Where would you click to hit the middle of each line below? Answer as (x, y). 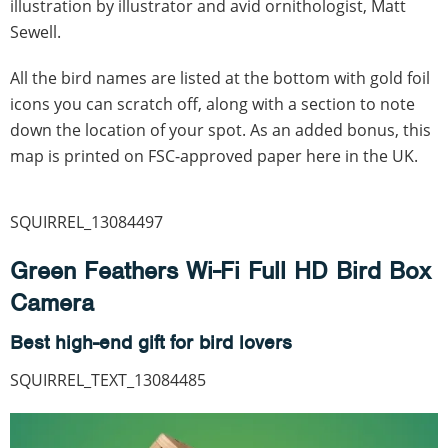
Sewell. (35, 31)
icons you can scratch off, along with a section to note (212, 103)
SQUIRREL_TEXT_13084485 (108, 379)
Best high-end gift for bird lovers (151, 342)
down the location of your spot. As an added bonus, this (220, 129)
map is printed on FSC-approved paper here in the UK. (214, 155)
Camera (52, 302)
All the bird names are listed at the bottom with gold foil (220, 77)
